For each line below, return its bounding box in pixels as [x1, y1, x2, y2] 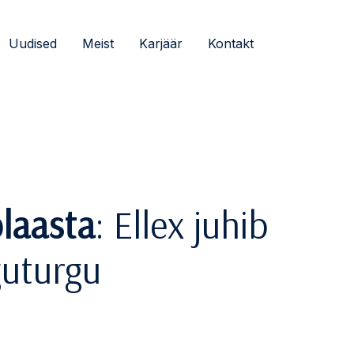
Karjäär [139, 36, 183, 51]
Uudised [9, 36, 57, 51]
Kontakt [208, 36, 254, 51]
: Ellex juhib [95, 201, 268, 248]
